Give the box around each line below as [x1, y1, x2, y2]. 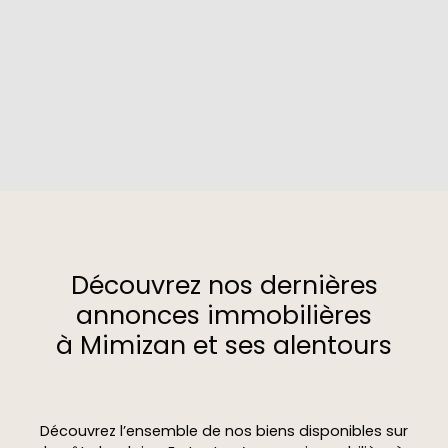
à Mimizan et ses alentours [56, 328, 392, 364]
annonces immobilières [76, 298, 372, 334]
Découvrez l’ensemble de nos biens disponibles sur [40, 421, 408, 442]
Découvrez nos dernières [70, 268, 378, 304]
